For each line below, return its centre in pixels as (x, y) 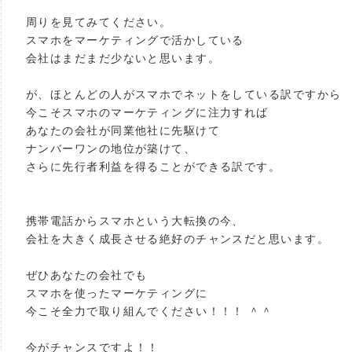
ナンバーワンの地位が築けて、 (111, 148)
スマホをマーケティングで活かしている (135, 40)
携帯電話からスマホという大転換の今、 (135, 221)
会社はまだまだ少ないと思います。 (123, 58)
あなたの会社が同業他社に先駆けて (123, 130)
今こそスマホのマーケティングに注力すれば (147, 112)
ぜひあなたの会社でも (87, 275)
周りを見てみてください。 (99, 22)
